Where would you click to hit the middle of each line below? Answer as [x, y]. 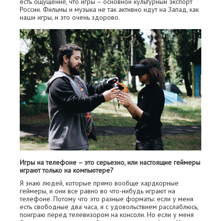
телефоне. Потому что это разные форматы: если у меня [107, 199]
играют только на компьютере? [67, 170]
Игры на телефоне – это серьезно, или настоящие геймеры [110, 162]
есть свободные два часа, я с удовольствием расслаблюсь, [109, 206]
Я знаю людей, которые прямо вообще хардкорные [99, 183]
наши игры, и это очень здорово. [70, 18]
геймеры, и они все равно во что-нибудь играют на [97, 191]
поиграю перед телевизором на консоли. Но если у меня [107, 214]
